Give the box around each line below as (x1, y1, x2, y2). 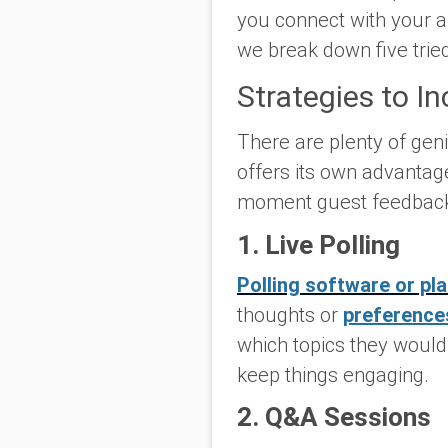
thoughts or (237, 302, 343, 327)
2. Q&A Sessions (237, 402, 431, 433)
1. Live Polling (237, 229, 400, 260)
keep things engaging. (237, 362, 429, 387)
